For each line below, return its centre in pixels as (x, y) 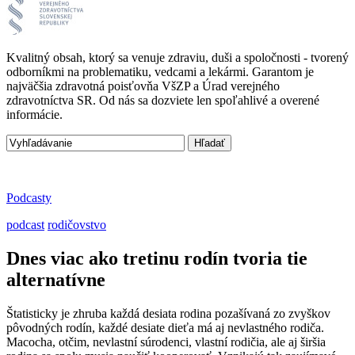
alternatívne (56, 279)
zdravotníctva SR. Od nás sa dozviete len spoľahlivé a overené (163, 100)
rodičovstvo (77, 225)
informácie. (34, 115)
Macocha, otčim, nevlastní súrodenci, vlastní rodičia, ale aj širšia (166, 342)
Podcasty (29, 198)
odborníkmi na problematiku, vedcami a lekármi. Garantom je (160, 72)
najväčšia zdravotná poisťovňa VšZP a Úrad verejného (143, 86)
